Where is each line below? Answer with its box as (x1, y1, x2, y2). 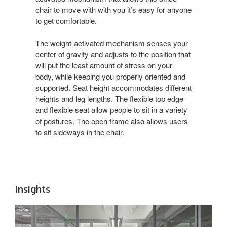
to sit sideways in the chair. (35, 127, 124, 138)
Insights (15, 183, 50, 195)
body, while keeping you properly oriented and (35, 71, 185, 82)
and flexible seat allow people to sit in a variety (35, 104, 187, 116)
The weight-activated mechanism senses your (35, 37, 188, 49)
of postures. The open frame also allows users (35, 116, 188, 127)
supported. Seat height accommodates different (35, 82, 192, 93)
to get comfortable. (35, 15, 97, 26)
